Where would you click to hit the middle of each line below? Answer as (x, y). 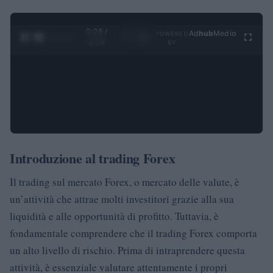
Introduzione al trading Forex (93, 158)
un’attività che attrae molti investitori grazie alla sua (122, 199)
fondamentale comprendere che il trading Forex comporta (133, 233)
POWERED (172, 34)
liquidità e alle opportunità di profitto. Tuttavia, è (114, 216)
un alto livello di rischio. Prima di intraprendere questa (127, 250)
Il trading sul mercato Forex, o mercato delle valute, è (125, 182)
